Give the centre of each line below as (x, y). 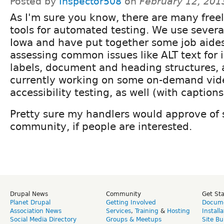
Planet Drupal (30, 203)
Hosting (178, 211)
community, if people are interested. (101, 127)
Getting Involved (131, 203)
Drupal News (29, 194)
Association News (36, 211)
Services (118, 211)
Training (147, 211)
